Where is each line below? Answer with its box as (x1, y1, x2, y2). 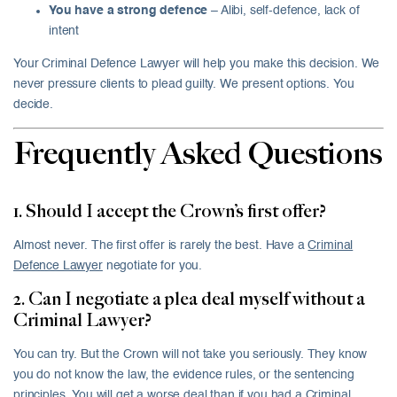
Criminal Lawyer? (13, 310, 152, 332)
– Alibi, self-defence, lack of (207, 4, 360, 18)
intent (49, 25, 80, 38)
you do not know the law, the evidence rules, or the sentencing (13, 369, 354, 382)
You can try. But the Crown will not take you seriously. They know (13, 348, 368, 362)
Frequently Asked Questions (13, 136, 382, 175)
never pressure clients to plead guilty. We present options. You (13, 78, 354, 91)
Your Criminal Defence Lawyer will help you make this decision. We (13, 58, 380, 71)
